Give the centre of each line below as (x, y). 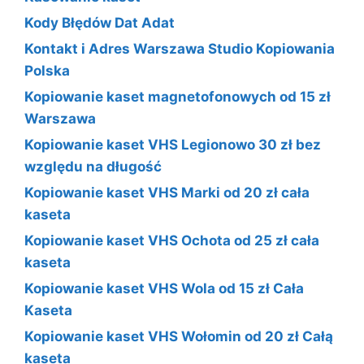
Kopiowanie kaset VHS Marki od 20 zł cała (167, 192)
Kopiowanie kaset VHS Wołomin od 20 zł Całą (179, 336)
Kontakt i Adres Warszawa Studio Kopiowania (180, 48)
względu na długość (93, 166)
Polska (47, 70)
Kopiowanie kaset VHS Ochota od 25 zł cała (172, 240)
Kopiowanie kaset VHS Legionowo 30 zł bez (173, 144)
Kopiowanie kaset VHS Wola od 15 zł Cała (164, 288)
